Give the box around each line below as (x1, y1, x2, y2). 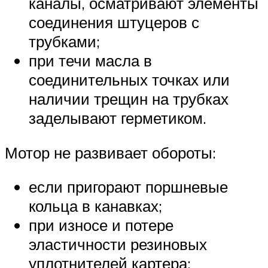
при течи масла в (29, 51, 152, 71)
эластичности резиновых (29, 234, 207, 254)
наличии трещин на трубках (29, 89, 229, 109)
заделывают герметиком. (29, 108, 206, 128)
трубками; (29, 32, 100, 51)
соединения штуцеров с (29, 13, 199, 32)
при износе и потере (29, 215, 173, 235)
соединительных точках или (29, 70, 230, 90)
